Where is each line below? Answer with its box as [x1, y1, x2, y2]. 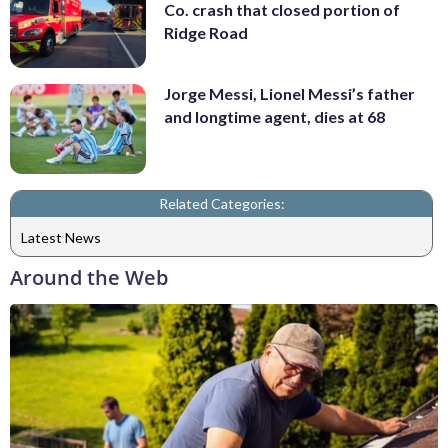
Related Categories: [158, 195, 285, 213]
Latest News [21, 228, 101, 246]
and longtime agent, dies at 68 [164, 106, 385, 126]
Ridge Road [164, 23, 248, 43]
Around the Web [10, 264, 168, 292]
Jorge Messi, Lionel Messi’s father [164, 83, 415, 103]
